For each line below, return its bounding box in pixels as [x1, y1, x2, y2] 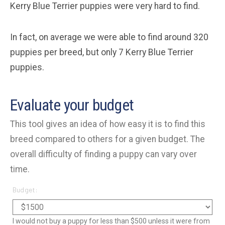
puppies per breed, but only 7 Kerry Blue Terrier [10, 47, 193, 57]
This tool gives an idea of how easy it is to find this [10, 119, 205, 129]
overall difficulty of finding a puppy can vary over [10, 149, 197, 159]
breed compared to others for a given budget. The [10, 134, 205, 144]
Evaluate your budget [10, 95, 134, 115]
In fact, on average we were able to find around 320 [10, 32, 208, 42]
